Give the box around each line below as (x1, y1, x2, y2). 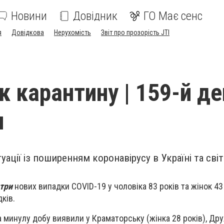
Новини (11, 9, 47, 23)
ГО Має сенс (143, 9, 202, 23)
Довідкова (11, 28, 44, 36)
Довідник (73, 9, 117, 23)
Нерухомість (54, 28, 91, 36)
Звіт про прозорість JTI (101, 28, 169, 36)
